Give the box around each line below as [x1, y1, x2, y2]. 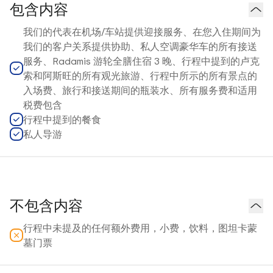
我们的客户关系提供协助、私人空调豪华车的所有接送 [23, 40, 257, 53]
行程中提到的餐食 [23, 113, 101, 126]
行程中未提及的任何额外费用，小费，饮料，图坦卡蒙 [23, 221, 257, 235]
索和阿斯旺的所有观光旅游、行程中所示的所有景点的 [23, 69, 257, 82]
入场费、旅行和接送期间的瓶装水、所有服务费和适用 [23, 83, 257, 97]
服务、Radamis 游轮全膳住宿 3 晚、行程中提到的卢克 [23, 54, 260, 68]
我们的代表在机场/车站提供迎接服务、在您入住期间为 [23, 25, 261, 38]
